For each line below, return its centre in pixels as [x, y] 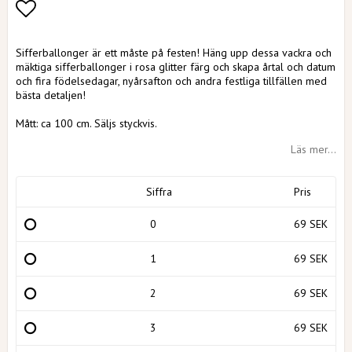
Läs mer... [313, 149]
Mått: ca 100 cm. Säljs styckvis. [86, 123]
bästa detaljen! [51, 95]
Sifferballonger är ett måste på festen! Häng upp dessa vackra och [174, 53]
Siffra [159, 192]
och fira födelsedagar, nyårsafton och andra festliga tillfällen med [171, 81]
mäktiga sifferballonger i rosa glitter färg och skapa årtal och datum [176, 67]
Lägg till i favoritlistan [114, 37]
